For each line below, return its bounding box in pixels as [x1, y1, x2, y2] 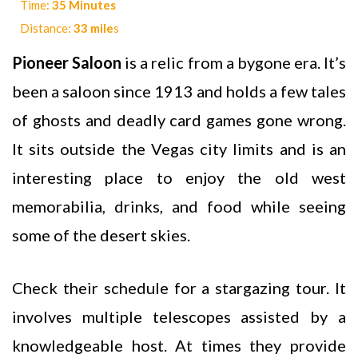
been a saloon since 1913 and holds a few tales [12, 81, 346, 101]
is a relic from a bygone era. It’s [125, 52, 347, 72]
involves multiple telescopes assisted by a [12, 306, 346, 326]
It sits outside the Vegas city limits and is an [12, 138, 346, 158]
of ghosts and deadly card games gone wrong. [12, 109, 346, 129]
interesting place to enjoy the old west [12, 167, 346, 187]
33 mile [74, 20, 113, 35]
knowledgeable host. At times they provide [12, 335, 346, 355]
